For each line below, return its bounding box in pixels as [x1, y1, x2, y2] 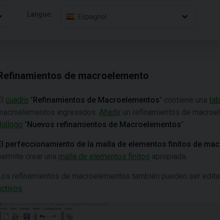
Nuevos [27, 120, 55, 129]
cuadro [5, 95, 28, 105]
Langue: [27, 10, 53, 18]
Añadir [99, 108, 121, 117]
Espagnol [78, 12, 107, 21]
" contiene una [160, 95, 209, 105]
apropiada [150, 152, 186, 161]
